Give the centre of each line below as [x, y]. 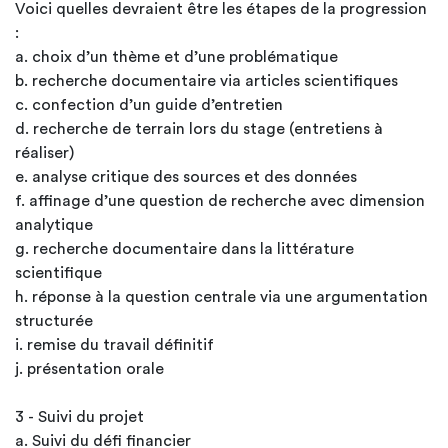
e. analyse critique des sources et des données [186, 177]
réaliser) [44, 153]
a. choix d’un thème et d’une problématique [176, 57]
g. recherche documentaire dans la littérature [184, 249]
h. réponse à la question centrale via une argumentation [221, 297]
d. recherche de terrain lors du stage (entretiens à [199, 129]
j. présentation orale [89, 369]
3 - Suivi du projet [79, 417]
